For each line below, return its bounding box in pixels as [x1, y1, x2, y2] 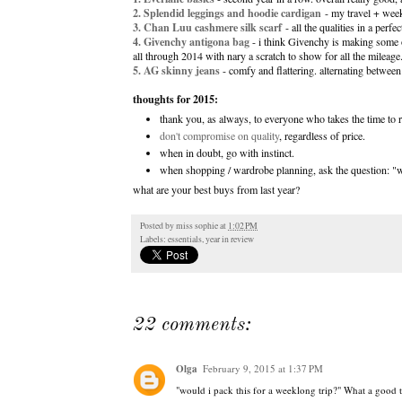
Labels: [140, 233, 168, 246]
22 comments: [133, 315, 250, 336]
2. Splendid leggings [133, 4, 224, 21]
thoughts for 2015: [133, 90, 218, 107]
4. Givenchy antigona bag [133, 32, 249, 49]
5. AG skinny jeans [133, 61, 220, 78]
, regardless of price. [279, 128, 366, 143]
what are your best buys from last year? [133, 182, 300, 197]
